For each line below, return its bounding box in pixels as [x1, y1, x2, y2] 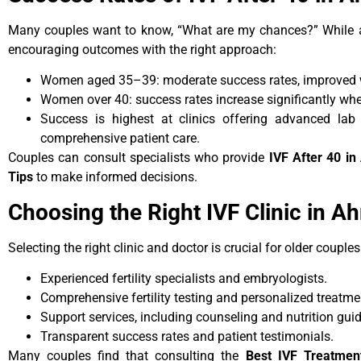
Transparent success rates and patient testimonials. [40, 328, 334, 344]
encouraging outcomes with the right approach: [8, 41, 276, 57]
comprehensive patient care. [40, 131, 200, 147]
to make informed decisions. [33, 169, 197, 185]
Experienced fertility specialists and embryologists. [40, 270, 327, 286]
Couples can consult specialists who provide [8, 150, 269, 166]
